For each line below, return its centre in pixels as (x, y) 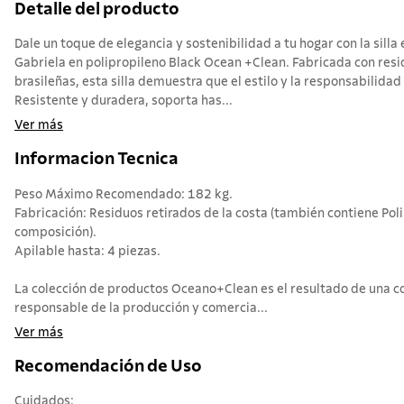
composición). (55, 232)
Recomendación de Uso (108, 366)
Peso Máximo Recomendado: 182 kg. (124, 194)
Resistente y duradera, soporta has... (124, 101)
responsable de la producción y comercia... (141, 308)
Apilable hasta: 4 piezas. (87, 251)
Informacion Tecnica (96, 160)
